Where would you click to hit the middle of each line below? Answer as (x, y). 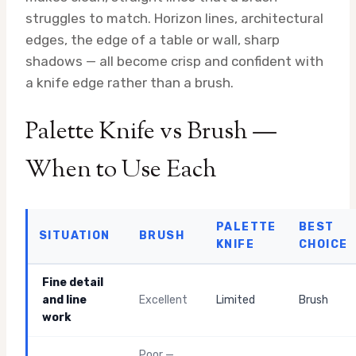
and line (64, 300)
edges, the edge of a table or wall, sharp (153, 39)
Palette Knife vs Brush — (151, 132)
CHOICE (323, 245)
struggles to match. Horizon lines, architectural (174, 18)
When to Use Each (121, 170)
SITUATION (75, 236)
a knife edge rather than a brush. (130, 82)
